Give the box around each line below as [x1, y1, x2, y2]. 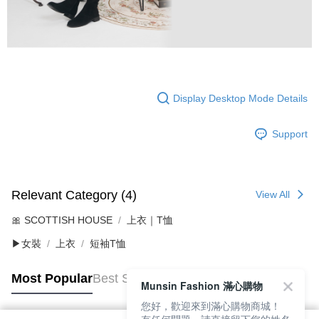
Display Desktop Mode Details [173, 92, 308, 104]
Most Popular [11, 271, 93, 286]
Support [272, 127, 308, 140]
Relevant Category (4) [11, 187, 137, 202]
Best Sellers [93, 271, 161, 286]
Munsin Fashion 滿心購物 [141, 278, 263, 293]
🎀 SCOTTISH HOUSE [11, 214, 113, 226]
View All [256, 189, 290, 201]
